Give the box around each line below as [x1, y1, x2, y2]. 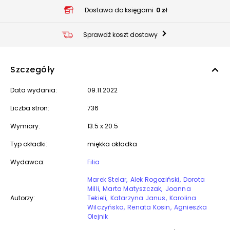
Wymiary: [10, 122, 40, 130]
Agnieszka [174, 203, 207, 212]
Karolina [169, 194, 197, 202]
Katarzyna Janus [110, 194, 166, 202]
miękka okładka [87, 140, 137, 148]
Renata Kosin [127, 203, 170, 212]
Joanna [165, 184, 191, 193]
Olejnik [87, 212, 108, 221]
